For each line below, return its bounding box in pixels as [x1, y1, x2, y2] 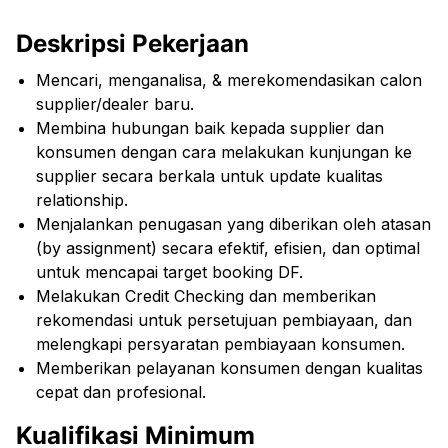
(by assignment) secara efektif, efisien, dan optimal [36, 238, 420, 258]
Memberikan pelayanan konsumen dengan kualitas [36, 358, 423, 378]
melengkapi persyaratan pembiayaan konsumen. [36, 334, 405, 354]
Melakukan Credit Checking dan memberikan [36, 286, 376, 306]
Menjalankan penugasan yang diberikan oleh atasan [36, 214, 431, 234]
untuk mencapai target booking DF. [36, 262, 303, 282]
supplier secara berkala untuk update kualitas [36, 166, 383, 186]
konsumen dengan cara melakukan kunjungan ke [36, 142, 412, 162]
